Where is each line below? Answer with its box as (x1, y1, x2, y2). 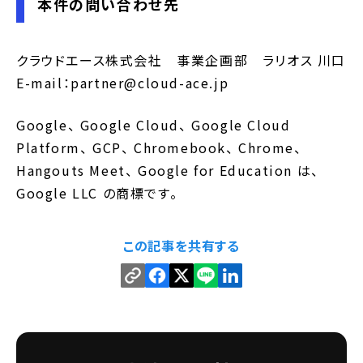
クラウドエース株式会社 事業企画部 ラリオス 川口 (16, 50, 347, 70)
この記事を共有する (122, 236, 241, 255)
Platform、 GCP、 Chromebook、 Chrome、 (16, 138, 302, 157)
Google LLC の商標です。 (16, 183, 178, 203)
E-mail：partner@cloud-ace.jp (16, 73, 229, 92)
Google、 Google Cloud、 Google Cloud (16, 115, 291, 135)
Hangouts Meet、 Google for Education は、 (16, 160, 319, 180)
